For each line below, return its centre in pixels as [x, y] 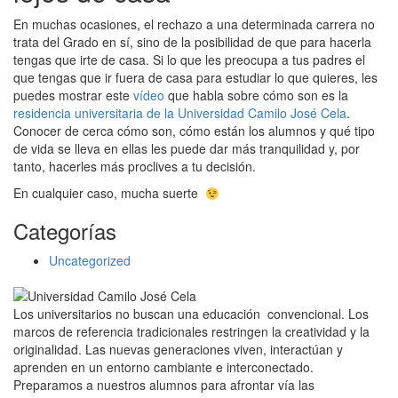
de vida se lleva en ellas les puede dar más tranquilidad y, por [187, 149]
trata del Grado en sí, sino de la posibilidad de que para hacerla [192, 42]
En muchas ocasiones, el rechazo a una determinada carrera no [194, 24]
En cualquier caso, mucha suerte [109, 193]
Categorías [65, 231]
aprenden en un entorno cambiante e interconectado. [163, 367]
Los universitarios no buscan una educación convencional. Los [191, 314]
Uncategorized [90, 261]
